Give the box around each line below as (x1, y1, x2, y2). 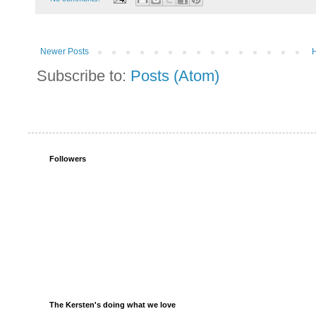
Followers (49, 154, 86, 163)
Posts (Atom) (130, 66, 219, 85)
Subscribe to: (37, 66, 130, 85)
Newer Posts (40, 46, 89, 56)
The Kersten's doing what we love (49, 300, 176, 309)
